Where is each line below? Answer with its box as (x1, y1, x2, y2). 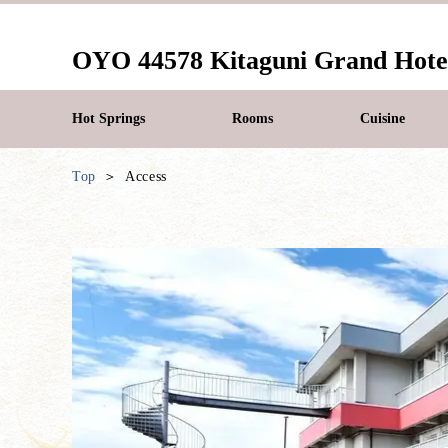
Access (124, 169, 168, 184)
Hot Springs (72, 111, 145, 126)
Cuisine (360, 111, 405, 126)
